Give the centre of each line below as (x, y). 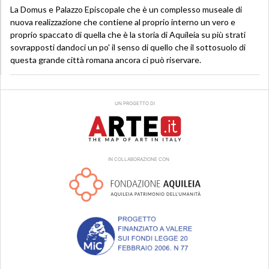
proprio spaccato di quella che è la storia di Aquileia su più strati (128, 35)
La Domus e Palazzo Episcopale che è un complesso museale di (126, 10)
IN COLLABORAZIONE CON (134, 159)
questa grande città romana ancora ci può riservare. (106, 60)
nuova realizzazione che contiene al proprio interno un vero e (123, 22)
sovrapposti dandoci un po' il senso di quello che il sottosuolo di (128, 47)
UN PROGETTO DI (134, 104)
